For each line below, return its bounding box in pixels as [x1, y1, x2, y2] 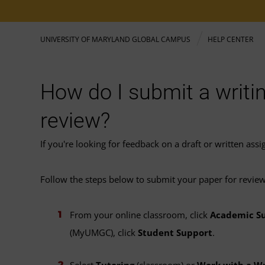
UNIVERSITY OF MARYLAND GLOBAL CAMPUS [40, 34, 190, 44]
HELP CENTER [207, 34, 253, 44]
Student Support [138, 226, 212, 238]
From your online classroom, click [70, 208, 210, 221]
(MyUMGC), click [70, 226, 138, 238]
